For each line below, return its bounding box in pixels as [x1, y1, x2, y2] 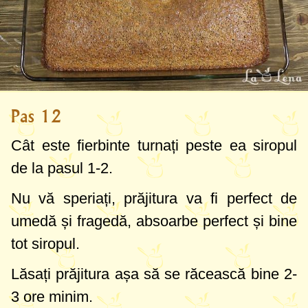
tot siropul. [11, 234, 80, 252]
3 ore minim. [11, 287, 93, 305]
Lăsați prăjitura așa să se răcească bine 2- [11, 265, 297, 283]
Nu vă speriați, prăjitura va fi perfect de [11, 189, 297, 207]
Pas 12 [11, 105, 62, 126]
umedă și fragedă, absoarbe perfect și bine [11, 212, 297, 230]
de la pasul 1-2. [11, 159, 113, 177]
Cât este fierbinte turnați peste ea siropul [11, 136, 297, 154]
